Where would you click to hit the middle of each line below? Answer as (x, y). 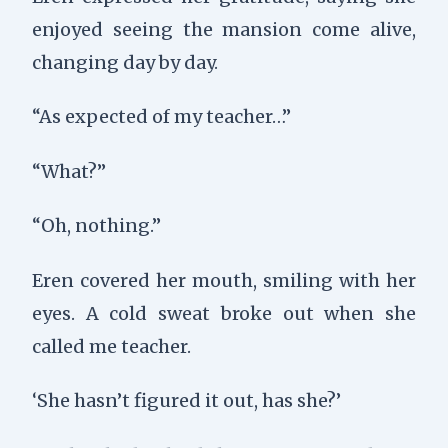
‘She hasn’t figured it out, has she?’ (186, 401)
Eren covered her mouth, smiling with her (224, 280)
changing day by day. (124, 62)
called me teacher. (111, 346)
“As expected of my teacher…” (161, 117)
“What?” (68, 171)
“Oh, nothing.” (96, 226)
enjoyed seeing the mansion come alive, (224, 29)
